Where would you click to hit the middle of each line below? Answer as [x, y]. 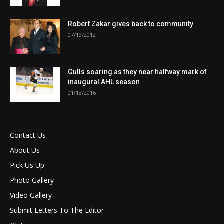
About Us [25, 150]
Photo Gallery [32, 180]
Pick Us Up [27, 165]
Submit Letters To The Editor [57, 210]
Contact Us [28, 135]
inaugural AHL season [104, 82]
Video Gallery [31, 195]
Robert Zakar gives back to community [131, 24]
